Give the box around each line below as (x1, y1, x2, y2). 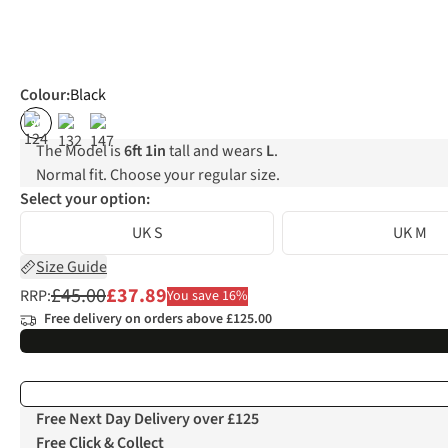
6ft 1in (124, 140, 166, 163)
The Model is (36, 140, 124, 163)
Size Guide (36, 256, 107, 279)
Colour (20, 84, 66, 107)
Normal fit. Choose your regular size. (36, 164, 280, 187)
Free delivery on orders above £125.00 (44, 309, 272, 330)
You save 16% (167, 285, 248, 306)
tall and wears (166, 140, 266, 163)
